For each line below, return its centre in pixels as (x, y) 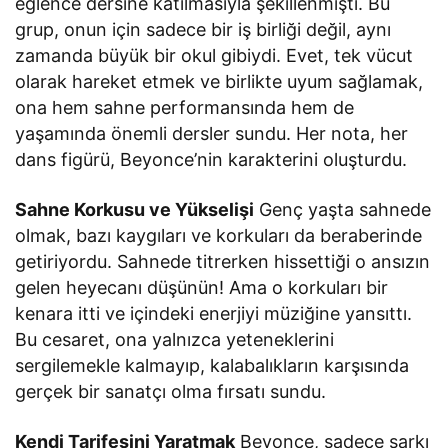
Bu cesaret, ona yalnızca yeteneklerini (175, 339)
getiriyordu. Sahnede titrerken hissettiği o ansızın (223, 261)
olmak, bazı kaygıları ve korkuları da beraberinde (219, 235)
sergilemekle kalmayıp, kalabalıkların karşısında (212, 365)
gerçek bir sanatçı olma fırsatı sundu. (171, 391)
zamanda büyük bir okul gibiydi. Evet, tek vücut (214, 55)
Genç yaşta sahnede (343, 209)
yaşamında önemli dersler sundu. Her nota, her (212, 133)
